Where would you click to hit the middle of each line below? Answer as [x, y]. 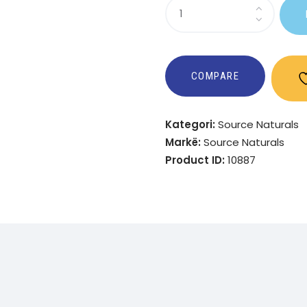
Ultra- [180, 21]
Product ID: [197, 160]
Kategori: [192, 124]
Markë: [185, 142]
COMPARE [215, 76]
